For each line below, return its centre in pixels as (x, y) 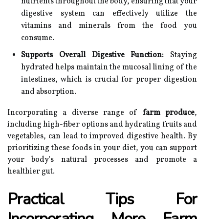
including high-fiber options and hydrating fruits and (102, 125)
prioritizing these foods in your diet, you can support (102, 148)
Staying (180, 55)
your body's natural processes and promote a (102, 160)
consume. (38, 38)
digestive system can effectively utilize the (109, 14)
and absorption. (49, 92)
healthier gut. (31, 172)
